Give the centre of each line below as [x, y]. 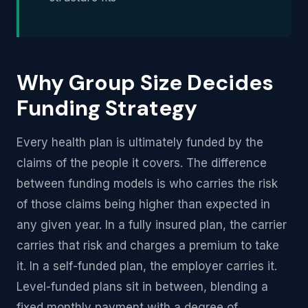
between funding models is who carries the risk [147, 184]
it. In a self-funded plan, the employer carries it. [147, 266]
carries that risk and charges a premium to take [148, 245]
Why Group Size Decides [145, 83]
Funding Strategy [107, 108]
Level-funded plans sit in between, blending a [142, 287]
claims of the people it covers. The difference [142, 163]
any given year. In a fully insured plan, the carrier [152, 225]
